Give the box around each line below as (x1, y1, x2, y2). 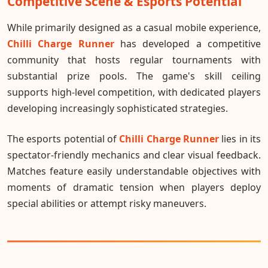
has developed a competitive (114, 36, 261, 50)
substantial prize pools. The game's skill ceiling (7, 69, 261, 83)
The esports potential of (7, 132, 120, 145)
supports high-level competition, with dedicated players (7, 85, 261, 99)
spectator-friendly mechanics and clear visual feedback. (7, 148, 261, 162)
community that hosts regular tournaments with (7, 53, 261, 66)
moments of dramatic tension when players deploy (7, 180, 261, 194)
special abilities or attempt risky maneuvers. (7, 196, 206, 210)
